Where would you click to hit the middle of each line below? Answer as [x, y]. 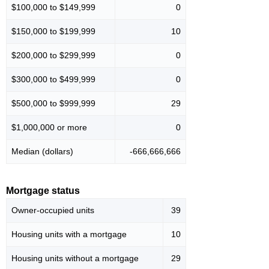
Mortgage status [43, 191]
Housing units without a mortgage [75, 258]
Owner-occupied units [53, 210]
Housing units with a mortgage [69, 234]
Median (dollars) [42, 152]
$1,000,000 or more [49, 128]
